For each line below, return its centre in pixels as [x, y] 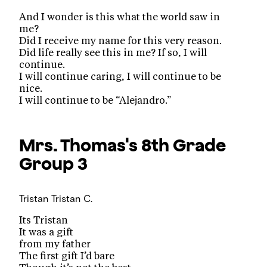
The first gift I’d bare [67, 256]
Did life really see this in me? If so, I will [113, 53]
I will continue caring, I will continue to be [120, 77]
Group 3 [54, 164]
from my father [55, 244]
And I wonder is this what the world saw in [120, 17]
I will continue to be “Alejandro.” [95, 100]
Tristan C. [72, 199]
